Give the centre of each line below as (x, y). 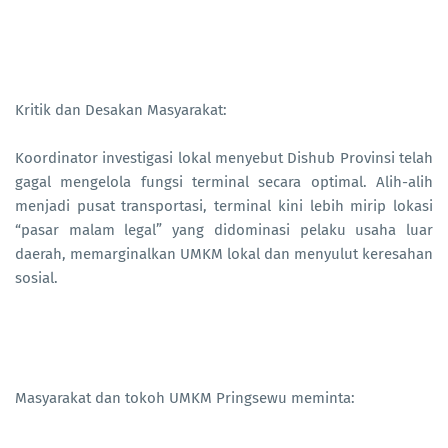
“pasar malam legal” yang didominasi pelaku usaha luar (224, 230)
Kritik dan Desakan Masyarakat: (121, 110)
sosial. (36, 278)
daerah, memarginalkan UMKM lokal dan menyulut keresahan (224, 254)
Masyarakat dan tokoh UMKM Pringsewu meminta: (185, 398)
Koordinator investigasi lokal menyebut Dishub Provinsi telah (224, 158)
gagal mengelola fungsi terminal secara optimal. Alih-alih (224, 182)
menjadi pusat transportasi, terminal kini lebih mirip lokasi (224, 206)
